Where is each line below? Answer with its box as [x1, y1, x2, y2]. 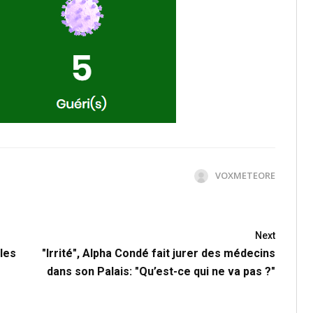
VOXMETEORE [215, 168, 275, 182]
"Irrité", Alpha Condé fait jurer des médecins [42, 246, 275, 260]
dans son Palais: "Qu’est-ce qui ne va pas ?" [47, 264, 275, 278]
